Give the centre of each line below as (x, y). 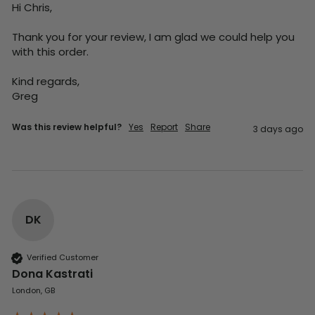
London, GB (33, 290)
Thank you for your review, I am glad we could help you (153, 37)
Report (164, 127)
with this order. (50, 51)
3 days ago (278, 129)
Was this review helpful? (67, 127)
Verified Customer (63, 258)
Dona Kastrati (52, 274)
